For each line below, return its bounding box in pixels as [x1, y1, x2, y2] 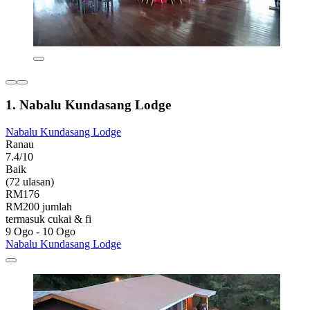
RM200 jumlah [6, 200, 72, 212]
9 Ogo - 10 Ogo [6, 225, 75, 237]
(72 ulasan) [6, 175, 54, 188]
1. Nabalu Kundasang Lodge [6, 98, 171, 113]
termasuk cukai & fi [6, 212, 91, 225]
